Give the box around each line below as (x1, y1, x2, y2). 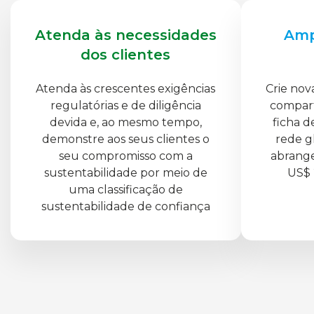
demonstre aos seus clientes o (41, 132, 210, 146)
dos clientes (81, 46, 171, 63)
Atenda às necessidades (34, 27, 217, 43)
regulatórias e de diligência (50, 99, 201, 112)
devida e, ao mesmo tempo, (49, 116, 202, 129)
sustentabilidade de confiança (41, 200, 210, 213)
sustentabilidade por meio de (43, 166, 207, 179)
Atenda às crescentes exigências (36, 82, 216, 95)
